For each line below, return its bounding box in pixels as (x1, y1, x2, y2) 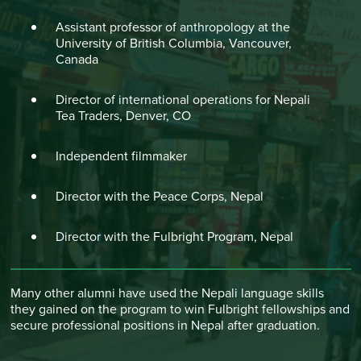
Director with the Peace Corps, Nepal (55, 187, 263, 205)
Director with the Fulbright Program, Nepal (55, 227, 293, 246)
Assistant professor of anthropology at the (55, 18, 290, 36)
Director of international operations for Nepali (55, 90, 310, 109)
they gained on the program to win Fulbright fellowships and (10, 300, 350, 318)
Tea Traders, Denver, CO (55, 106, 191, 125)
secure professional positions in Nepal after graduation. (10, 316, 320, 334)
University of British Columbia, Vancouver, (55, 34, 292, 52)
